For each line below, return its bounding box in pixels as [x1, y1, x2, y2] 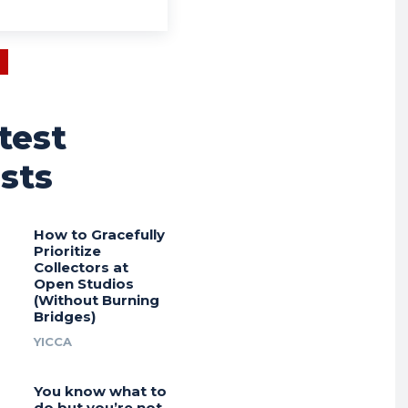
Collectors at [33, 259, 128, 277]
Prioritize [33, 242, 101, 260]
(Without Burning [33, 291, 159, 310]
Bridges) [33, 308, 96, 326]
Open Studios [33, 275, 134, 293]
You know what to [33, 382, 167, 401]
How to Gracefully [33, 226, 165, 244]
